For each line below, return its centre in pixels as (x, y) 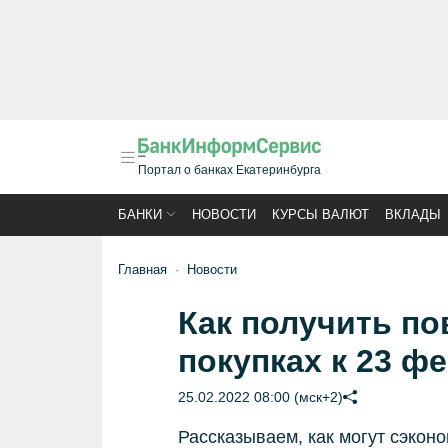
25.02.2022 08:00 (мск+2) (260, 397)
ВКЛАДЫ (413, 214)
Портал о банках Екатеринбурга (229, 170)
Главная (142, 269)
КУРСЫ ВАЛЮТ (320, 214)
